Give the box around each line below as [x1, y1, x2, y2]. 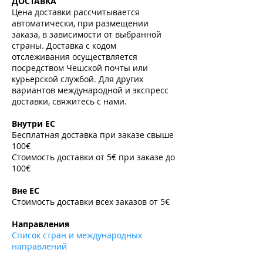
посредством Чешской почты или [12, 62, 148, 74]
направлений [12, 241, 67, 252]
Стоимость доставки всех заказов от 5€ [12, 196, 172, 208]
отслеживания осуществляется [12, 51, 137, 63]
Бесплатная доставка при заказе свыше [12, 129, 174, 141]
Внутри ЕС [12, 118, 58, 130]
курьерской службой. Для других [12, 73, 143, 85]
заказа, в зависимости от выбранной [12, 29, 161, 41]
